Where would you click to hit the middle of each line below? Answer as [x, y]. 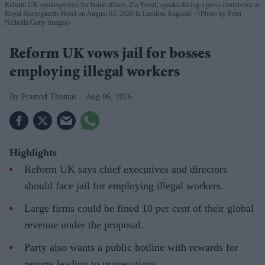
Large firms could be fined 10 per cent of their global [139, 208]
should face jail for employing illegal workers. [124, 185]
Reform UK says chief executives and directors [126, 169]
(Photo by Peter [219, 13]
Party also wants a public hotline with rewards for [131, 247]
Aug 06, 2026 [109, 96]
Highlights [33, 152]
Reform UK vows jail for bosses [110, 55]
